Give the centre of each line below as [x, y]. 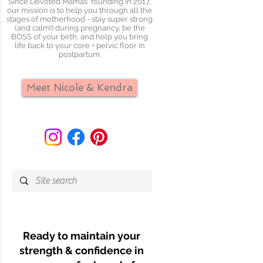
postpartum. [80, 54]
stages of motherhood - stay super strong [80, 19]
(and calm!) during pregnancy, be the [80, 28]
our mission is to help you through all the [80, 10]
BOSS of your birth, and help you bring [80, 37]
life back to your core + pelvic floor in [80, 45]
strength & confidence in [82, 250]
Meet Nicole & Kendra [80, 87]
